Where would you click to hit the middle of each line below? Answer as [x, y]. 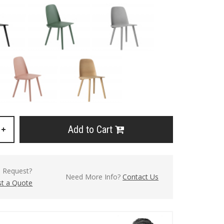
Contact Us [141, 177]
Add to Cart [91, 129]
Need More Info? [94, 177]
